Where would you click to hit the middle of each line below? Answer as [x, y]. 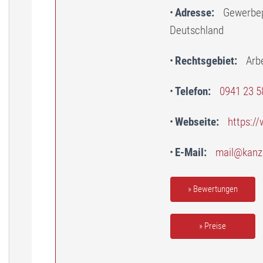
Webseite [195, 122]
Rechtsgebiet [205, 61]
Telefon [191, 91]
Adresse [193, 13]
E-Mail [189, 152]
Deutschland [197, 30]
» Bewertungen [213, 189]
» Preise [213, 227]
